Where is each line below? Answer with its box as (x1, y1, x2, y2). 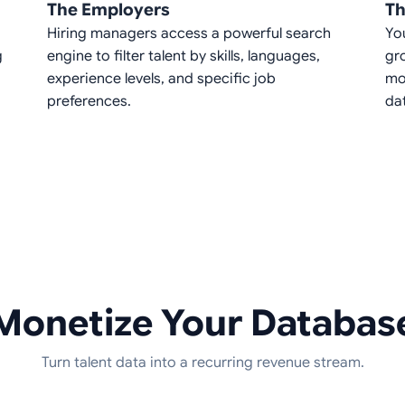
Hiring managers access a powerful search (47, 24, 331, 43)
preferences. (47, 92, 131, 111)
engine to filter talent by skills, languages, (47, 47, 320, 66)
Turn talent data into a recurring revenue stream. (41, 353, 364, 372)
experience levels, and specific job (47, 70, 276, 89)
